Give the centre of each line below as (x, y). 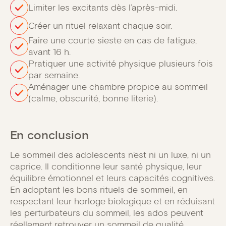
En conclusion (49, 135)
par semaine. (54, 75)
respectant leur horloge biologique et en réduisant (112, 202)
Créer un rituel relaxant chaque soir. (100, 25)
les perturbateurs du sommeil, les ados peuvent (107, 213)
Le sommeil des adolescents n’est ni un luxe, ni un (110, 155)
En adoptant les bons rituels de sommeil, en (99, 190)
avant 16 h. (49, 52)
